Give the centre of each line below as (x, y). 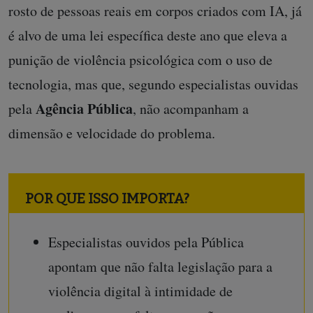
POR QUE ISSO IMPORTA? (107, 198)
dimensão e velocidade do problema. (112, 133)
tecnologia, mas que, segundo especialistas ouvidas (153, 84)
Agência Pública (84, 109)
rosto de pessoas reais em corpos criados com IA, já (155, 11)
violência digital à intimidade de (140, 291)
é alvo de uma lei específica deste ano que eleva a (148, 35)
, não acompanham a (191, 109)
